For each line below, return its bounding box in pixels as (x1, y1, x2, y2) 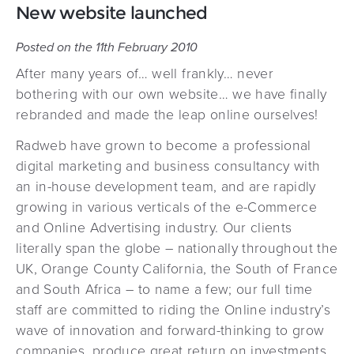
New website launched (16, 2, 208, 24)
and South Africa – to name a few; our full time (16, 281, 313, 299)
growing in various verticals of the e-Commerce (16, 199, 318, 217)
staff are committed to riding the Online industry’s (16, 302, 330, 319)
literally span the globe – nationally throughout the (16, 240, 338, 258)
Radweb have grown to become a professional (16, 137, 311, 155)
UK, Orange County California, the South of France (16, 261, 338, 278)
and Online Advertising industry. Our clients (16, 220, 292, 237)
